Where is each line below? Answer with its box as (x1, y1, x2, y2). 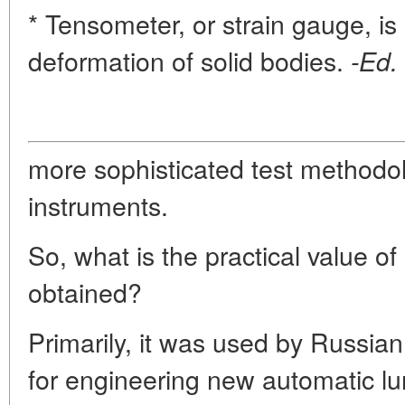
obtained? (28, 272, 142, 310)
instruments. (28, 185, 168, 223)
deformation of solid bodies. (28, 41, 344, 79)
